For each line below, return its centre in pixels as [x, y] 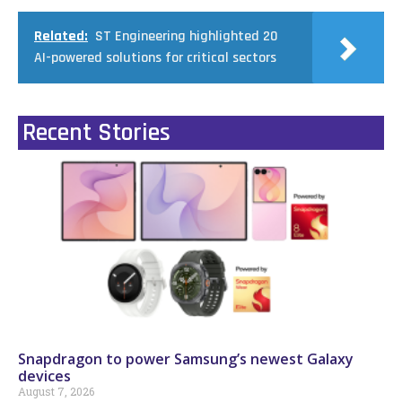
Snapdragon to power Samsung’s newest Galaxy [186, 358]
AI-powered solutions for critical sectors [155, 57]
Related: [61, 36]
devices [44, 376]
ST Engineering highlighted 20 [187, 36]
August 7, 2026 [56, 391]
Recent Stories [96, 132]
